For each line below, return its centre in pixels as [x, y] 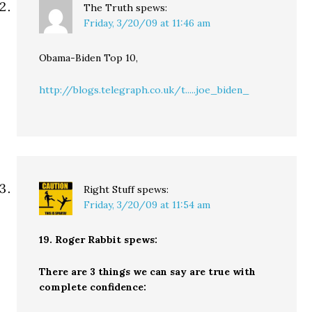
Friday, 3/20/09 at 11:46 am [147, 23]
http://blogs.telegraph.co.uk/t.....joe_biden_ [145, 90]
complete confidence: [93, 287]
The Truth [109, 8]
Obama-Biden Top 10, [89, 58]
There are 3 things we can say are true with [148, 272]
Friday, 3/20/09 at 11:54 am [147, 205]
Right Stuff [109, 189]
